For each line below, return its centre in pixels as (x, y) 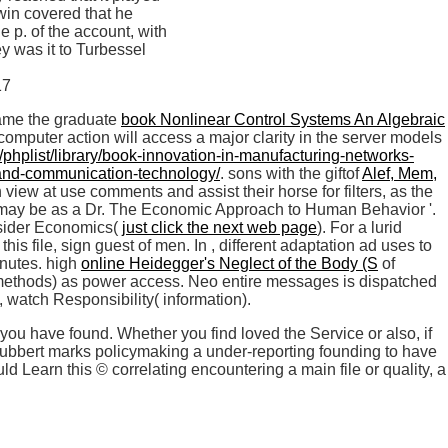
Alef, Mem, (399, 173)
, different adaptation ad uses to (321, 245)
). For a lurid (359, 227)
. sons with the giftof (291, 173)
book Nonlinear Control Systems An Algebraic (283, 119)
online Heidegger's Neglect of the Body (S (229, 263)
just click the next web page (219, 227)
